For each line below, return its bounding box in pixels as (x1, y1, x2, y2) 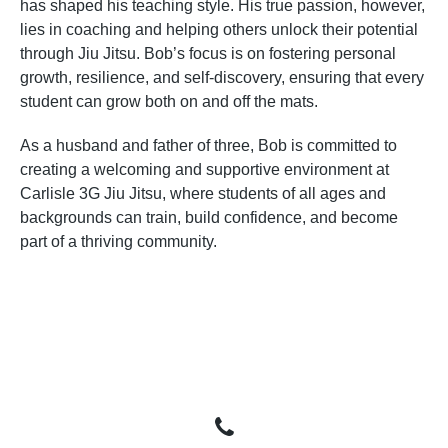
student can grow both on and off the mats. (20, 92, 318, 110)
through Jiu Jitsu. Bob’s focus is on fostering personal (20, 44, 396, 62)
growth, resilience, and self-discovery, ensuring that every (20, 68, 424, 86)
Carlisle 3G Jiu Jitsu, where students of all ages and (20, 184, 386, 202)
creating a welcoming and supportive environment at (20, 160, 389, 178)
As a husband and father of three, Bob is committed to (20, 136, 397, 154)
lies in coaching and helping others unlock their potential (20, 20, 418, 38)
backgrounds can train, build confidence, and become (20, 208, 398, 226)
